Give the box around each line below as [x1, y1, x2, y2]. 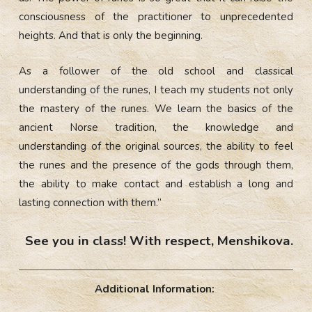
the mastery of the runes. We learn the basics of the [19, 101, 293, 116]
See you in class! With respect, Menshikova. [24, 231, 293, 250]
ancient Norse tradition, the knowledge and [19, 120, 293, 134]
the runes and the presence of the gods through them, [19, 157, 293, 172]
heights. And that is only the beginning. [19, 28, 203, 42]
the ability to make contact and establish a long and [19, 176, 293, 191]
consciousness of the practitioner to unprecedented [19, 9, 293, 24]
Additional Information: [95, 282, 217, 297]
